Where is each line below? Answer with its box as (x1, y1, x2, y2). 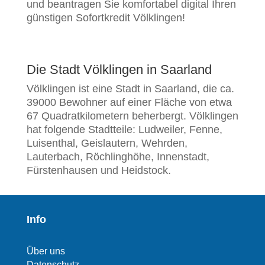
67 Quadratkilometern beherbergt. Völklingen (26, 110, 238, 122)
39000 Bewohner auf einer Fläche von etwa (26, 96, 232, 109)
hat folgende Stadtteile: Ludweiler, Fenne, (26, 124, 222, 136)
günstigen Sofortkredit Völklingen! (26, 12, 185, 24)
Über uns (26, 246, 65, 257)
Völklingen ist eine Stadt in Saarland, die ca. (26, 83, 234, 95)
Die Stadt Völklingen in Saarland (26, 62, 212, 77)
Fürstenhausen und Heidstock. (26, 164, 171, 177)
